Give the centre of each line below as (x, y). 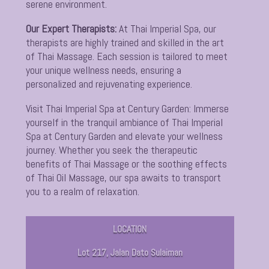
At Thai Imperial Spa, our (168, 28)
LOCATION (130, 229)
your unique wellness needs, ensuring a (104, 70)
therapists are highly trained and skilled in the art (125, 42)
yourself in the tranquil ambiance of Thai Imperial (125, 122)
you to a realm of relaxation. (83, 191)
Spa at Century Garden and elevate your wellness (125, 136)
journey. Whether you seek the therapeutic (112, 150)
